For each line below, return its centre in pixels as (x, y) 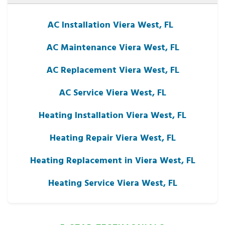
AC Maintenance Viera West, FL (113, 47)
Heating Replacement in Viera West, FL (113, 160)
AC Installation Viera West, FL (110, 24)
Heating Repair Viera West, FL (113, 137)
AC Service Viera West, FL (113, 92)
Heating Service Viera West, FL (113, 182)
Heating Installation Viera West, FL (113, 115)
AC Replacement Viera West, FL (113, 69)
